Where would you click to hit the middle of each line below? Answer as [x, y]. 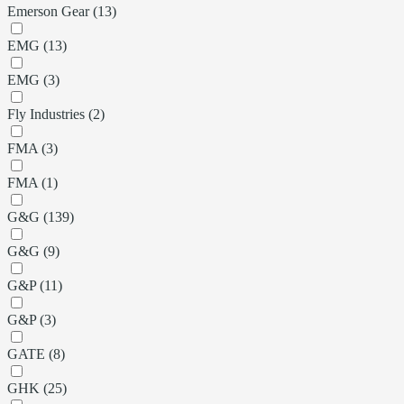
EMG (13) [37, 45]
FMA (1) [32, 182]
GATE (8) [36, 353]
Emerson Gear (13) [62, 11]
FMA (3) [32, 148]
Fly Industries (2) [56, 114]
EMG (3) [33, 79]
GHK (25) [37, 388]
